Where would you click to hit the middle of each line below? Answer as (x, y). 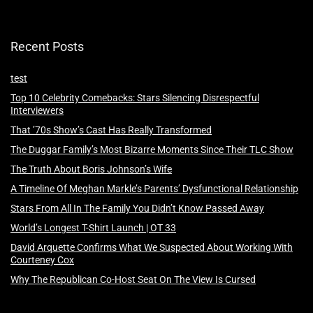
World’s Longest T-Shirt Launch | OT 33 (93, 227)
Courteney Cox (42, 260)
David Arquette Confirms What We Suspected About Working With (152, 247)
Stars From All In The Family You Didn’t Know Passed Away (137, 208)
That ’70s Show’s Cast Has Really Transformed (111, 130)
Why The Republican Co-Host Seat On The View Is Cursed (133, 279)
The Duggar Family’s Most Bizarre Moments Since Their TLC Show (152, 149)
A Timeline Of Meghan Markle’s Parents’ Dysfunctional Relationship (154, 188)
